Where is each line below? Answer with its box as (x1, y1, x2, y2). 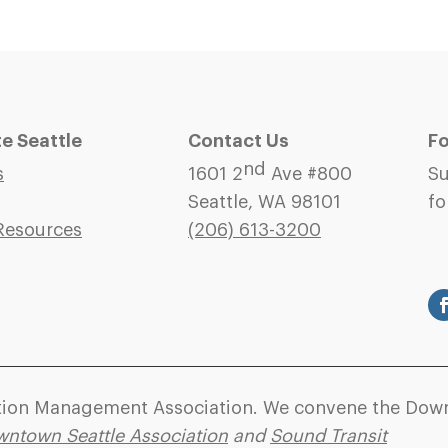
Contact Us (188, 131, 289, 150)
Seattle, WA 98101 (188, 192, 341, 211)
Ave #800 (266, 164, 352, 183)
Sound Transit (270, 427, 387, 446)
